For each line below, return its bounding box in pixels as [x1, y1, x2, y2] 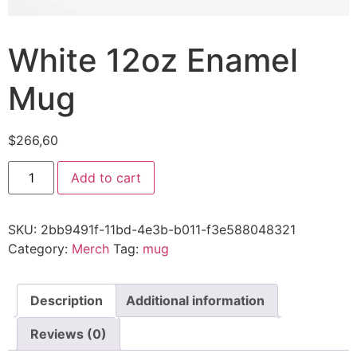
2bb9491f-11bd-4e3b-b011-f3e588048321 [41, 222, 296, 238]
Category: [8, 241, 72, 257]
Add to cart [71, 170, 142, 186]
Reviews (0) [30, 326, 107, 343]
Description [30, 292, 103, 309]
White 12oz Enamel [8, 41, 298, 80]
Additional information [126, 292, 265, 309]
